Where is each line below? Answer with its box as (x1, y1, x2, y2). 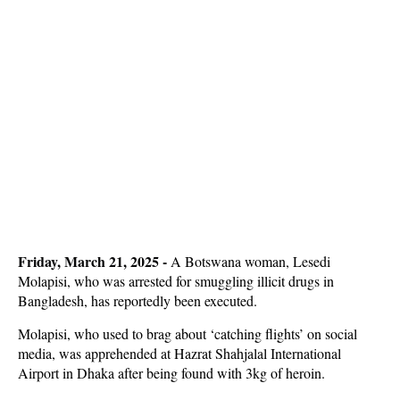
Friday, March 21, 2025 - (18, 251, 171, 271)
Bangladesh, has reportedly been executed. (18, 291, 257, 310)
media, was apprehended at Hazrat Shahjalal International (18, 344, 341, 362)
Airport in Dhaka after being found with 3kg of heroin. (18, 363, 325, 382)
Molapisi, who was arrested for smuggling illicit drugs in (18, 271, 334, 290)
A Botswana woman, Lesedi (171, 252, 330, 271)
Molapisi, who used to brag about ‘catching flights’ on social (18, 324, 357, 343)
